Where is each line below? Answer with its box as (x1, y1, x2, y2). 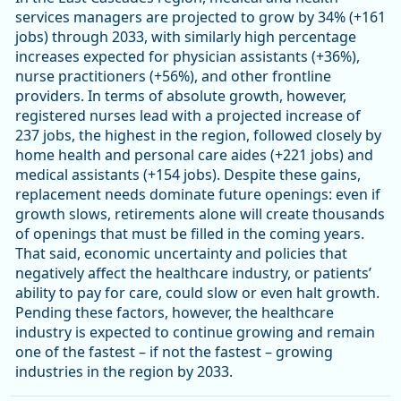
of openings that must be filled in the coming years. (15, 224, 364, 244)
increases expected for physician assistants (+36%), (15, 47, 360, 67)
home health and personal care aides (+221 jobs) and (15, 145, 373, 166)
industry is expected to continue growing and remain (15, 322, 375, 343)
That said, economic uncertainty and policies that (15, 243, 347, 264)
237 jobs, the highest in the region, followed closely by (15, 125, 381, 146)
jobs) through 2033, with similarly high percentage (15, 27, 356, 47)
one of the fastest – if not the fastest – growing (15, 342, 333, 363)
